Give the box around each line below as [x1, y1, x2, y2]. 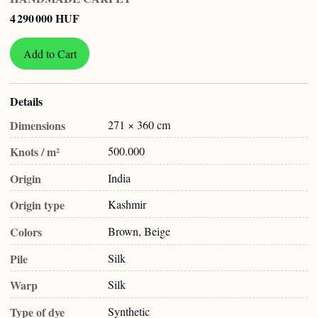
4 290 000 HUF [10, 9, 79, 26]
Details [10, 93, 43, 110]
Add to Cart [23, 45, 77, 61]
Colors [10, 223, 42, 240]
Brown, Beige [108, 223, 170, 238]
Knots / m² [10, 143, 60, 160]
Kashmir [108, 197, 146, 212]
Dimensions [10, 116, 65, 133]
